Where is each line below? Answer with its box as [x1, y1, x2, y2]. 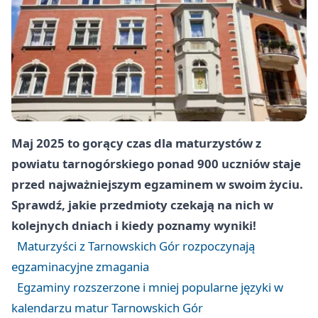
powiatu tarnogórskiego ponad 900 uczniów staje [11, 155, 301, 172]
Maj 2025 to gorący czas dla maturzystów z [11, 135, 261, 152]
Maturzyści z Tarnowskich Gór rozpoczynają [17, 238, 255, 255]
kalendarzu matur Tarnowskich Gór [11, 300, 203, 317]
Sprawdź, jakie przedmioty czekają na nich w [11, 197, 273, 214]
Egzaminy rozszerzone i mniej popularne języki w [17, 279, 283, 296]
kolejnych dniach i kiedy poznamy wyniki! [11, 217, 256, 234]
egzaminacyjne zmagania [11, 258, 149, 275]
